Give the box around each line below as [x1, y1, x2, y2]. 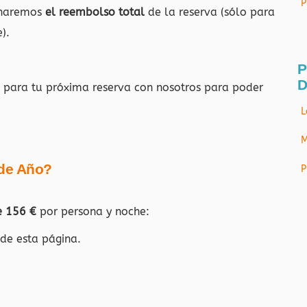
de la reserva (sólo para [148, 5, 275, 19]
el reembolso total [45, 5, 148, 19]
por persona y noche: [36, 205, 149, 218]
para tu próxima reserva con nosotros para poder [3, 81, 263, 94]
